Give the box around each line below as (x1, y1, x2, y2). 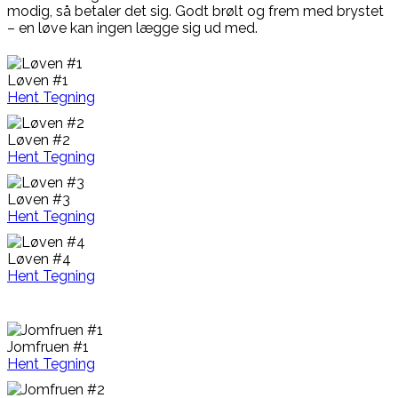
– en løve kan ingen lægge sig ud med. (7, 20, 258, 37)
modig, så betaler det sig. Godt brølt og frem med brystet (7, 3, 384, 20)
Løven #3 (7, 191, 70, 209)
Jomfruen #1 (7, 338, 89, 356)
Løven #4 (7, 251, 71, 268)
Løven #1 (7, 72, 68, 90)
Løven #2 (7, 131, 70, 149)
